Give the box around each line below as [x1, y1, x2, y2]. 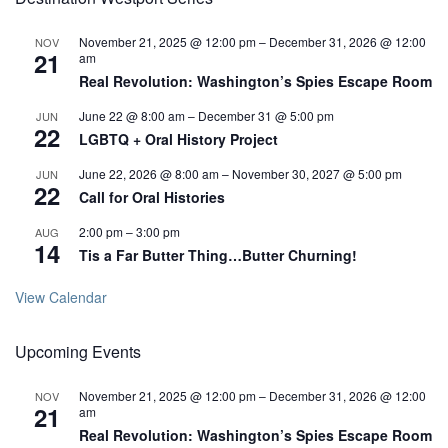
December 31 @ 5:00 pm [198, 106, 334, 124]
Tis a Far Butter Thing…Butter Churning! [79, 244, 357, 265]
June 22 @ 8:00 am [79, 106, 185, 124]
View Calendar [15, 286, 107, 307]
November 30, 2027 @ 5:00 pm [232, 164, 402, 182]
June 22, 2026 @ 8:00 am [79, 164, 219, 182]
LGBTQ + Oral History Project [79, 128, 278, 149]
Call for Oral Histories [79, 186, 225, 207]
